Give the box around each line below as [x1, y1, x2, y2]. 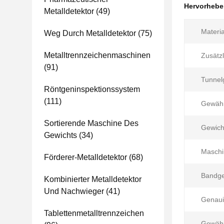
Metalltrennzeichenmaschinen [44, 51, 150, 59]
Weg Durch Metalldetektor [44, 29, 136, 37]
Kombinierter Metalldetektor [44, 175, 141, 183]
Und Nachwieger [44, 187, 104, 195]
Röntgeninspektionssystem [44, 85, 140, 93]
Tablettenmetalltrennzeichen [44, 209, 144, 217]
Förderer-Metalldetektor [44, 153, 127, 161]
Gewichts [44, 131, 77, 139]
